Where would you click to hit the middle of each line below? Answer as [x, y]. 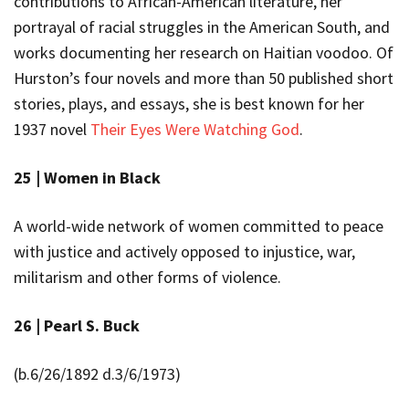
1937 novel [52, 129]
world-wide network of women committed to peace [203, 225]
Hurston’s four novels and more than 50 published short [204, 78]
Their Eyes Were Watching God [195, 129]
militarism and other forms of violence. [147, 277]
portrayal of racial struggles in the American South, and [202, 26]
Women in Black [102, 177]
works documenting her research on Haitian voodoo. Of [204, 52]
